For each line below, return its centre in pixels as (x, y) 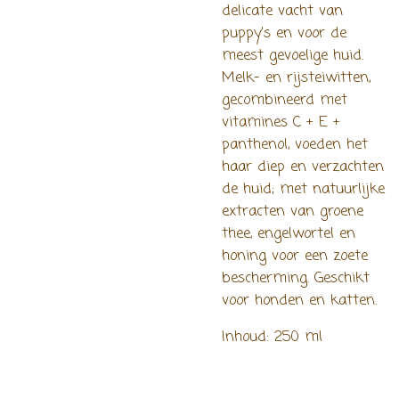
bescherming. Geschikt (296, 278)
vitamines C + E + (281, 122)
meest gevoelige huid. (293, 55)
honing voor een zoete (295, 256)
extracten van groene (293, 211)
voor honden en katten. (299, 300)
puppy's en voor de (284, 33)
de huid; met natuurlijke (303, 189)
